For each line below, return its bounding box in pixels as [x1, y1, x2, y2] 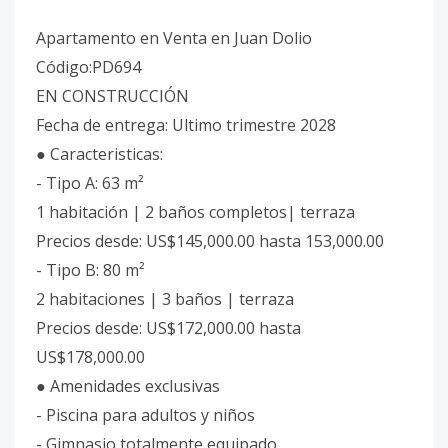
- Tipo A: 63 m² [36, 172, 144, 194]
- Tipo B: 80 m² [36, 259, 145, 281]
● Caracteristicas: [36, 143, 163, 165]
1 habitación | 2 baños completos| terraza [36, 201, 355, 223]
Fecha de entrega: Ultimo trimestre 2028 [36, 114, 336, 136]
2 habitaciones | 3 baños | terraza [36, 288, 294, 310]
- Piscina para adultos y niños [36, 404, 255, 426]
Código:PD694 [36, 56, 141, 78]
